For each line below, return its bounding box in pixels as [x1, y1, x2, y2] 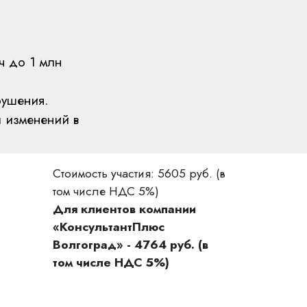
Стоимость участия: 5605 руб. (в [53, 164, 225, 182]
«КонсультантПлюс [53, 218, 164, 236]
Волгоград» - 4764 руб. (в [53, 236, 208, 254]
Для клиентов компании [53, 200, 196, 218]
